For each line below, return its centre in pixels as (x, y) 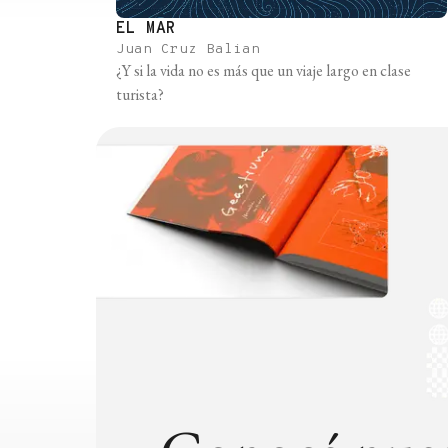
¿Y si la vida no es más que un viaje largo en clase (263, 70)
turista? (140, 94)
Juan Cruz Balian (188, 49)
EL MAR (146, 28)
